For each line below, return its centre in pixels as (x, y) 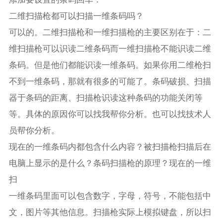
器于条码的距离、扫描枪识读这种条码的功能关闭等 (106, 98)
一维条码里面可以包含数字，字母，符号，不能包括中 (110, 196)
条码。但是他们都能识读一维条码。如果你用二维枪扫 (110, 65)
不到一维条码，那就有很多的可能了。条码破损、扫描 (110, 81)
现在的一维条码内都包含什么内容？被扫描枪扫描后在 (110, 147)
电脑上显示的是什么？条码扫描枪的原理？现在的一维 (110, 163)
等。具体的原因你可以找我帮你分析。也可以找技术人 (110, 114)
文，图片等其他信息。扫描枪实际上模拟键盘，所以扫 (110, 212)
